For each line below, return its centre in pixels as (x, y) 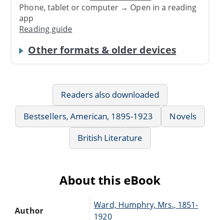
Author (29, 210)
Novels (183, 116)
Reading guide (46, 29)
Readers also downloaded (110, 94)
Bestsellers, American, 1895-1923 (88, 116)
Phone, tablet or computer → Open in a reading (108, 8)
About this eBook (110, 180)
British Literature (110, 137)
